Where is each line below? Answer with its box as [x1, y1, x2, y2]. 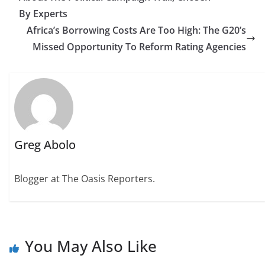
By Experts [19, 7, 67, 21]
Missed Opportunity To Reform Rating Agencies [33, 40, 246, 54]
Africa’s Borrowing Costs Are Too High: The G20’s [27, 24, 246, 37]
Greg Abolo [14, 136, 76, 153]
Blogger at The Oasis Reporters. [14, 172, 156, 185]
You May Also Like [25, 235, 157, 257]
